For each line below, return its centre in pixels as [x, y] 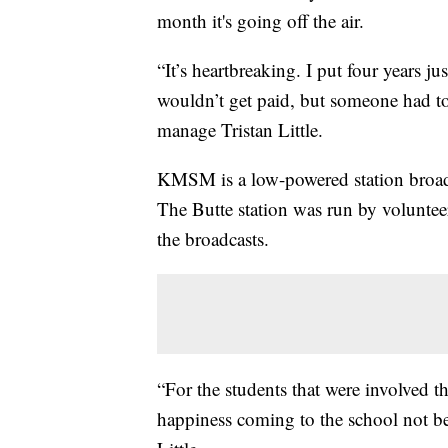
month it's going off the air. [260, 21]
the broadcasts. [213, 239]
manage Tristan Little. [240, 130]
